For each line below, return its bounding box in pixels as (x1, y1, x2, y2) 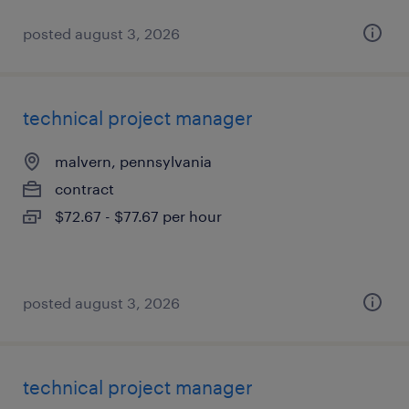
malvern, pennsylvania (55, 152, 212, 170)
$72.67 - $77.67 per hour (55, 207, 222, 225)
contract (55, 180, 114, 197)
